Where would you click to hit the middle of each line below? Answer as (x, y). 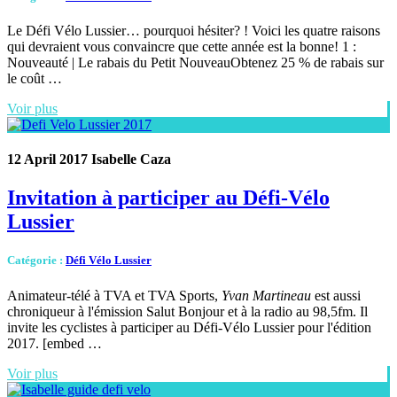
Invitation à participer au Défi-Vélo (168, 198)
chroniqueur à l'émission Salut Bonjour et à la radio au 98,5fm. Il (187, 311)
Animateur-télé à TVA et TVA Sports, (114, 295)
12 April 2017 (47, 160)
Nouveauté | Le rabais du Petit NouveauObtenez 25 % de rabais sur (195, 62)
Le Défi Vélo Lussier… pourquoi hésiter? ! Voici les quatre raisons (194, 30)
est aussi (336, 295)
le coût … (35, 78)
